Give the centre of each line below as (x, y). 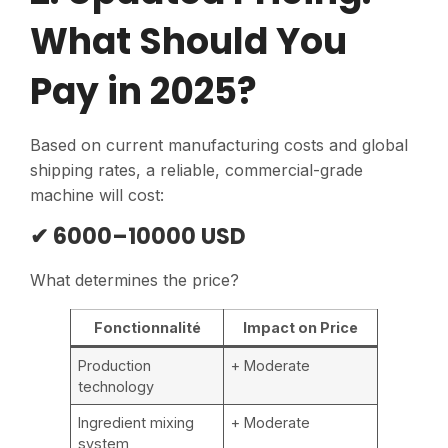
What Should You (188, 42)
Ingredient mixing (136, 423)
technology (116, 387)
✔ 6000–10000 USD (138, 237)
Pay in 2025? (143, 92)
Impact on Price (300, 328)
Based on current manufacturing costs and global (219, 145)
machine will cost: (97, 195)
